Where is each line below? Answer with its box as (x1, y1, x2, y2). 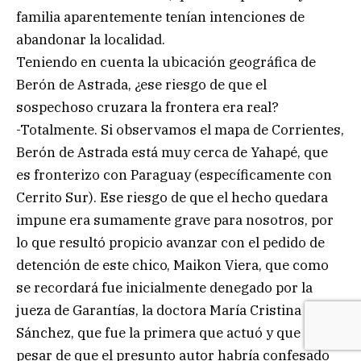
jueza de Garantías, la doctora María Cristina (16, 301, 301, 320)
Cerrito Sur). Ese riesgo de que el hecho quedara (16, 189, 328, 207)
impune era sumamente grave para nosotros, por (16, 211, 334, 230)
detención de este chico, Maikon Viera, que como (16, 256, 329, 275)
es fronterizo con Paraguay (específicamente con (16, 166, 332, 185)
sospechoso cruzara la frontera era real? (16, 98, 279, 117)
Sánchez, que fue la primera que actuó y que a (16, 324, 311, 342)
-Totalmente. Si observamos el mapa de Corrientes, (16, 121, 344, 139)
